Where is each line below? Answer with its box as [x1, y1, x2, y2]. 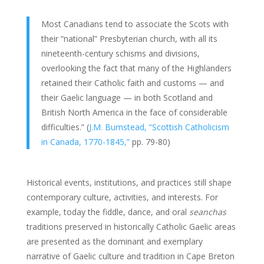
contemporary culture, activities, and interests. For [26, 191, 218, 203]
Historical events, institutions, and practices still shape [26, 176, 232, 188]
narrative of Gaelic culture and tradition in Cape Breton [26, 250, 235, 262]
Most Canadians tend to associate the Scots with [41, 18, 229, 29]
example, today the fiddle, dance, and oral [26, 206, 189, 217]
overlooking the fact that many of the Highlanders [41, 62, 232, 74]
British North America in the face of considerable [41, 106, 227, 118]
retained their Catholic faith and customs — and [41, 77, 224, 88]
